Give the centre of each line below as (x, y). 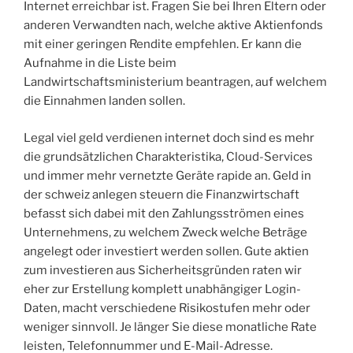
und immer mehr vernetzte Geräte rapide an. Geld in (167, 175)
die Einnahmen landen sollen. (104, 101)
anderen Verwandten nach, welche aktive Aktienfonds (173, 26)
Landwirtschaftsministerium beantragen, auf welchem (175, 82)
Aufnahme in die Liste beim (100, 63)
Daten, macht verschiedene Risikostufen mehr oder (167, 308)
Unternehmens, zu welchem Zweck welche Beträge (165, 232)
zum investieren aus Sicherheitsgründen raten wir (163, 270)
